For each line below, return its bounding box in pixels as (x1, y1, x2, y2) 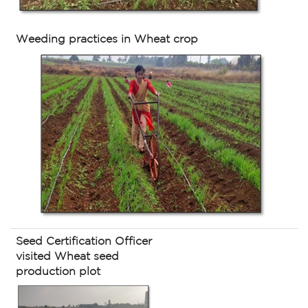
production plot (16, 267, 100, 277)
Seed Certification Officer (16, 236, 152, 247)
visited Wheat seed (16, 252, 119, 262)
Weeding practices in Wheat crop (16, 34, 198, 45)
